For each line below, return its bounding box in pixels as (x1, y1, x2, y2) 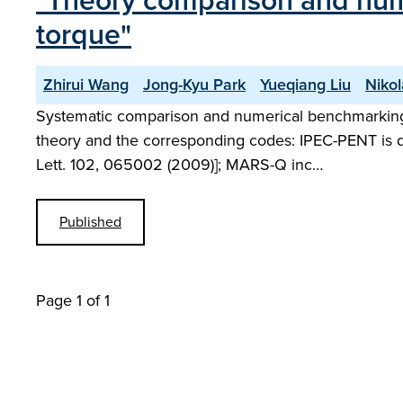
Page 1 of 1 (36, 289, 110, 312)
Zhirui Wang (43, 73, 129, 96)
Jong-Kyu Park (143, 73, 246, 96)
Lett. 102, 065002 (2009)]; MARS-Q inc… (36, 153, 323, 176)
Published (59, 211, 121, 232)
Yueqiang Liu (260, 73, 351, 96)
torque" (36, 13, 131, 56)
